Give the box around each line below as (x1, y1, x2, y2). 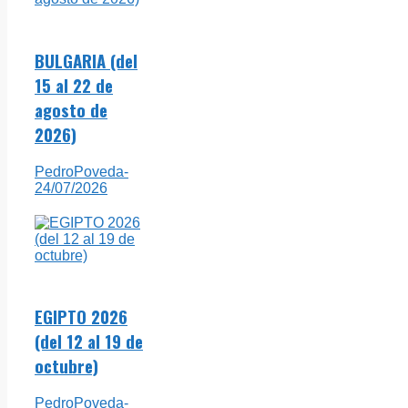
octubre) (35, 353, 98, 379)
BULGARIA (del (35, 48, 138, 74)
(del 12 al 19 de (35, 329, 143, 354)
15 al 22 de (35, 73, 113, 98)
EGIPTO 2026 (35, 304, 127, 330)
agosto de (35, 97, 107, 123)
